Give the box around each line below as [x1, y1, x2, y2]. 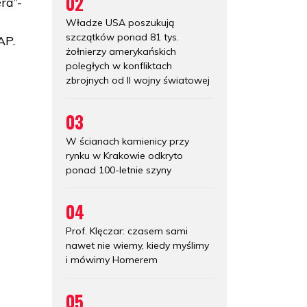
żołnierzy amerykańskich [66, 45, 176, 58]
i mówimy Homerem [66, 253, 158, 266]
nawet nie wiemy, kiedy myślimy [66, 238, 209, 251]
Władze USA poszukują [66, 16, 174, 29]
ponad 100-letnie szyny [66, 163, 171, 176]
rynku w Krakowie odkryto [66, 149, 183, 162]
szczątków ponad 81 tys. [66, 30, 179, 43]
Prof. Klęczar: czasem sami [66, 224, 188, 237]
